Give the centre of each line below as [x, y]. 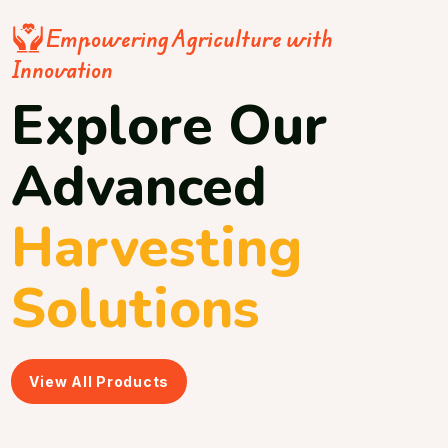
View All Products [99, 381]
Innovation [62, 69]
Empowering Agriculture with [189, 39]
